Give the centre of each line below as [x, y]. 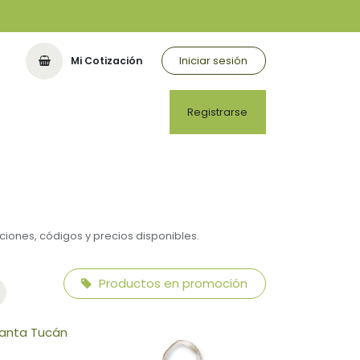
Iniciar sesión [214, 61]
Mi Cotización [107, 60]
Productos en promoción [172, 284]
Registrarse [218, 112]
